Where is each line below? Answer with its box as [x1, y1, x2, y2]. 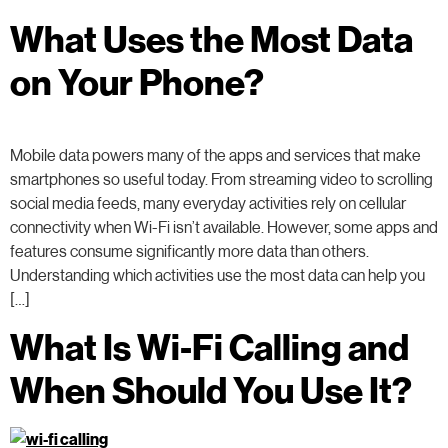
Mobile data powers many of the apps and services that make [10, 144, 421, 164]
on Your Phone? [10, 58, 264, 103]
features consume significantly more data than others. [10, 240, 369, 260]
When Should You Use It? [10, 367, 412, 412]
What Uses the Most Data [10, 15, 413, 60]
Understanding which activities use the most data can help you [10, 264, 425, 284]
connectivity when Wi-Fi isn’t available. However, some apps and [10, 216, 438, 236]
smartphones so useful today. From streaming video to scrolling [10, 168, 433, 188]
